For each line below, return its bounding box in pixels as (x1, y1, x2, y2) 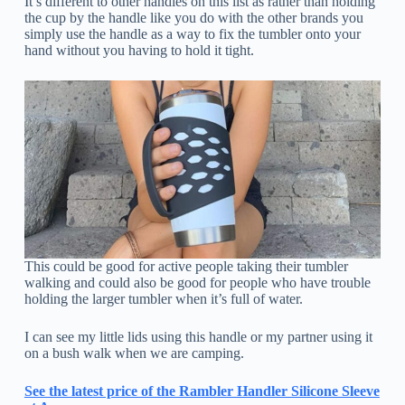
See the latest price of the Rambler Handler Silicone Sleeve (24, 383, 380, 400)
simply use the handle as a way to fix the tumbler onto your (24, 25, 361, 42)
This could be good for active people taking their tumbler (24, 259, 348, 275)
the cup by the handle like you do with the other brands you (24, 9, 363, 25)
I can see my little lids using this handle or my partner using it (24, 329, 372, 345)
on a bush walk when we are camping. (24, 345, 244, 362)
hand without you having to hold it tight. (24, 42, 254, 58)
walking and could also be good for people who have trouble (24, 275, 371, 291)
